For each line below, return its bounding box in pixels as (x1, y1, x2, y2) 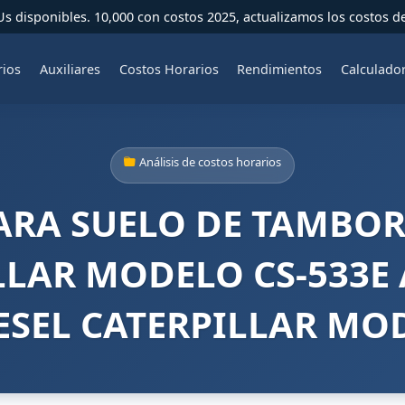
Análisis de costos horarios (139, 154, 281, 170)
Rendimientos (237, 60, 323, 78)
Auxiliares (39, 60, 100, 78)
